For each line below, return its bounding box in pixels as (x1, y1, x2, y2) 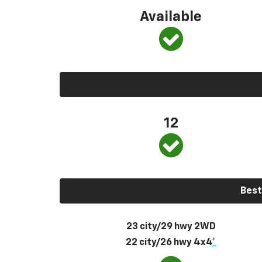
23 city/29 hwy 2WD (126, 222, 216, 232)
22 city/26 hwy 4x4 (126, 237, 212, 247)
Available (140, 9, 202, 24)
